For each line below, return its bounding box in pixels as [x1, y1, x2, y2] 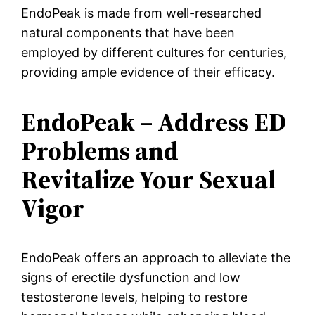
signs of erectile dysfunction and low [21, 270, 241, 285]
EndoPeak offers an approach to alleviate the [21, 250, 291, 266]
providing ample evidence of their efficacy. [21, 65, 276, 80]
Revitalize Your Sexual [21, 162, 276, 198]
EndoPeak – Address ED [21, 105, 287, 140]
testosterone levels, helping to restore [21, 290, 248, 305]
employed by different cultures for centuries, [21, 45, 288, 60]
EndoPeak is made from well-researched [21, 6, 262, 21]
